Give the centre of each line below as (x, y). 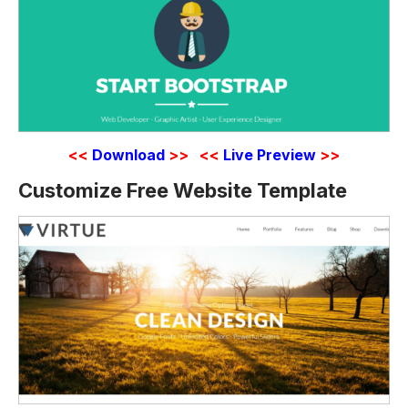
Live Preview (270, 154)
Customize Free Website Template (183, 191)
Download (128, 154)
